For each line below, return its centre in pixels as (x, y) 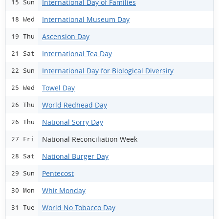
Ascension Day (66, 36)
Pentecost (58, 173)
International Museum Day (86, 19)
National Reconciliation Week (90, 139)
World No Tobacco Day (79, 207)
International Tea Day (77, 53)
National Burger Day (75, 156)
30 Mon (23, 190)
